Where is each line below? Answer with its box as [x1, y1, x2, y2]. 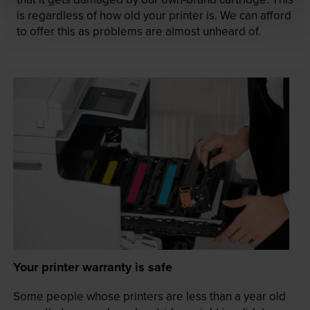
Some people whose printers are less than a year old [12, 288, 286, 305]
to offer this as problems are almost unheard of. [16, 22, 261, 39]
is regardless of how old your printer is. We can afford [16, 6, 291, 24]
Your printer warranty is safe [12, 258, 172, 277]
